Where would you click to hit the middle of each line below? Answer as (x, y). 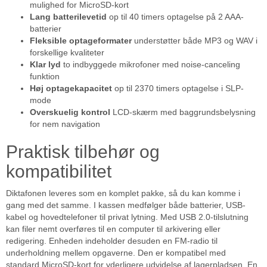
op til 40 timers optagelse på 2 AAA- (175, 17)
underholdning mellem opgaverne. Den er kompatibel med (116, 253)
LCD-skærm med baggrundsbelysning (183, 112)
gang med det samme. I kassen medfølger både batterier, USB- (126, 205)
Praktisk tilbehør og (83, 152)
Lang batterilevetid (68, 17)
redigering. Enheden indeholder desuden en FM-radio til (112, 241)
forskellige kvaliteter (67, 53)
